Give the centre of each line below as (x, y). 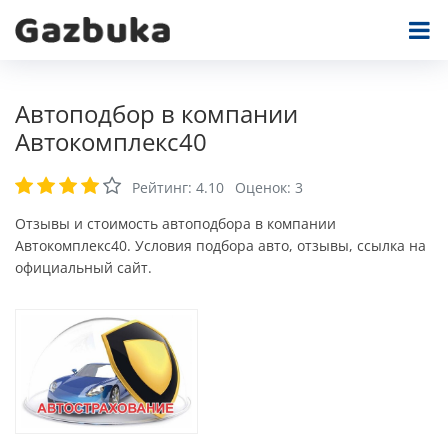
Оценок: (263, 187)
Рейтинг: (164, 187)
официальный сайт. (83, 267)
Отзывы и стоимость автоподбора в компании (175, 223)
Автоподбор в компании (156, 114)
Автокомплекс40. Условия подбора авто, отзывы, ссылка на (220, 245)
